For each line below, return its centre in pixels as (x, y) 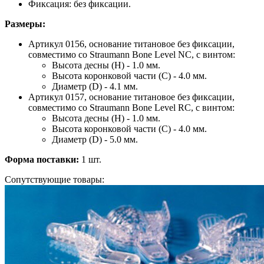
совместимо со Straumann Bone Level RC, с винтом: (131, 108)
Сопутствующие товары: (55, 180)
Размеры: (25, 24)
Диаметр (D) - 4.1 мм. (95, 87)
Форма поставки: (42, 160)
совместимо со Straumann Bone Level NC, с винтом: (132, 55)
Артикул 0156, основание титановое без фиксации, (131, 44)
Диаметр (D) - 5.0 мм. (95, 140)
